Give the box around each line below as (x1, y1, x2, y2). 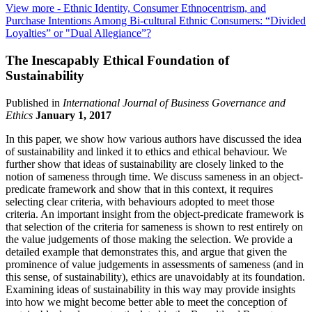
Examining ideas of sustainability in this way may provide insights (6, 283, 295, 295)
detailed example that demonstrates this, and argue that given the (6, 245, 287, 258)
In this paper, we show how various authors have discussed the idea (6, 132, 302, 145)
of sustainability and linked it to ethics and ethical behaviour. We (6, 145, 287, 157)
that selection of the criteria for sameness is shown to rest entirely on (6, 220, 303, 233)
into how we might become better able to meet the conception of (6, 295, 287, 308)
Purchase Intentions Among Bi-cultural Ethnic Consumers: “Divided (6, 15, 306, 27)
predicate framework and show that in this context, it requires (6, 182, 273, 195)
